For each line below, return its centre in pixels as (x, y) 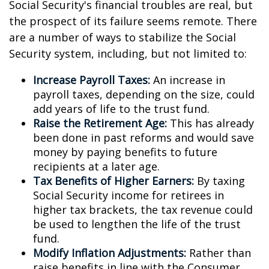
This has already (210, 123)
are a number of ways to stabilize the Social (122, 37)
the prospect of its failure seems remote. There (133, 21)
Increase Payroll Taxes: (92, 80)
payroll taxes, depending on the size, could (144, 94)
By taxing (219, 181)
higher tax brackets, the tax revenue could (143, 210)
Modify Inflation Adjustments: (110, 253)
